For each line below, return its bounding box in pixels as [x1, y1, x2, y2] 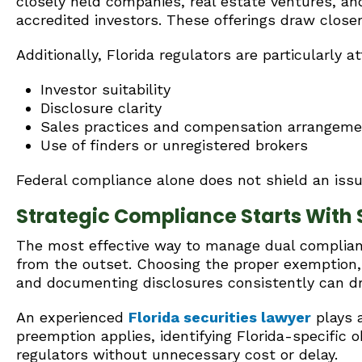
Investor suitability [40, 81, 170, 98]
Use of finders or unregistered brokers [40, 137, 308, 154]
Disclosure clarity [40, 99, 162, 116]
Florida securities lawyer [128, 309, 311, 326]
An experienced [16, 309, 128, 326]
